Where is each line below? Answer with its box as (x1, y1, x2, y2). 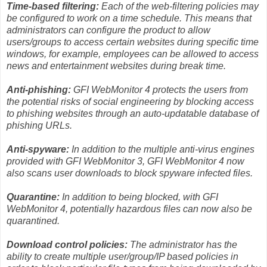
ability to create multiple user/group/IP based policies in (7, 251, 238, 262)
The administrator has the (128, 239, 237, 250)
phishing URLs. (7, 120, 72, 131)
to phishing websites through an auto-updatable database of (7, 108, 259, 119)
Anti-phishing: (7, 84, 71, 95)
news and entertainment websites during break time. (7, 60, 226, 71)
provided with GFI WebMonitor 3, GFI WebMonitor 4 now (7, 156, 244, 166)
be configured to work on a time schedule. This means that (7, 13, 252, 23)
